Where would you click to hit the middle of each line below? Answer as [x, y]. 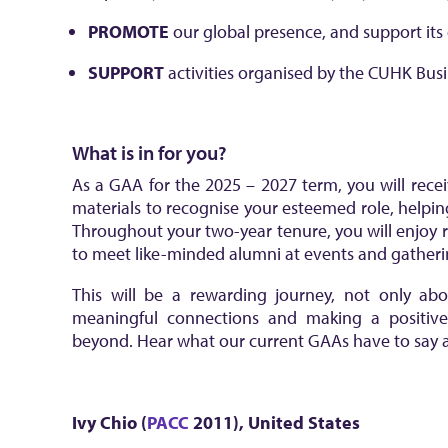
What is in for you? [149, 152]
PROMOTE [128, 31]
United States [304, 422]
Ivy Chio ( [109, 422]
